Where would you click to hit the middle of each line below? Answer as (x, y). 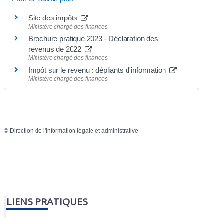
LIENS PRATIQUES (47, 202)
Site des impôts (54, 18)
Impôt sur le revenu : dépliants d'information (98, 70)
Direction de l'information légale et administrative (74, 131)
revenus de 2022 (56, 49)
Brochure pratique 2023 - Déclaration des (93, 38)
